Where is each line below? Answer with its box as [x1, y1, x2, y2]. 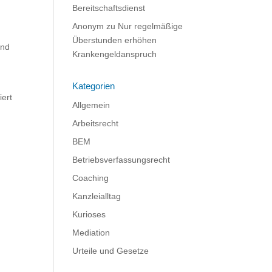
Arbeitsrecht [72, 118, 119, 128]
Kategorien [72, 81, 115, 91]
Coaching [72, 173, 109, 183]
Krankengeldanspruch [72, 49, 157, 59]
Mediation [72, 228, 110, 237]
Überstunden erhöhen [72, 35, 157, 45]
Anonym [72, 21, 104, 31]
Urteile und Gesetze [72, 246, 149, 256]
